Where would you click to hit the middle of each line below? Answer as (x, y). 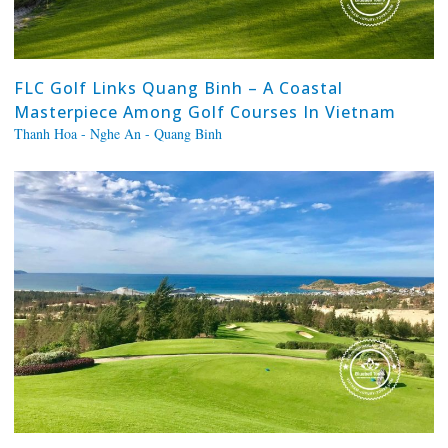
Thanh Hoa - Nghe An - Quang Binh (117, 134)
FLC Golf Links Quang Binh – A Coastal (178, 88)
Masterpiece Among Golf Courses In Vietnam (204, 112)
